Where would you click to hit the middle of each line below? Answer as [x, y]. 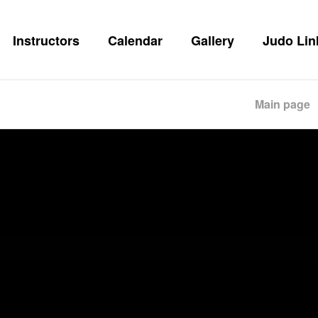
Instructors [46, 40]
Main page [283, 104]
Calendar [135, 40]
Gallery [213, 40]
